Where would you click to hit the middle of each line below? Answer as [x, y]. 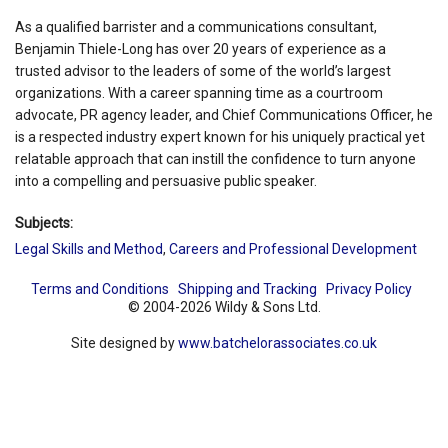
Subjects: [44, 222]
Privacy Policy [368, 288]
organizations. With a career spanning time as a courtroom [199, 92]
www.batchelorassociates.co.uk [277, 342]
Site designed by [124, 342]
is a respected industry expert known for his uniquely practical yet [220, 136]
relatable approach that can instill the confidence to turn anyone [215, 158]
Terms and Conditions [99, 288]
